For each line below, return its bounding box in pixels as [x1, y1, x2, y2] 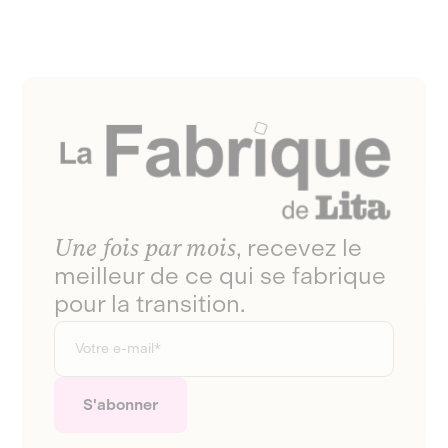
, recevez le [236, 232, 363, 262]
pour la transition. [54, 288, 247, 318]
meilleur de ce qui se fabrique [54, 260, 387, 290]
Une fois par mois [54, 232, 237, 262]
